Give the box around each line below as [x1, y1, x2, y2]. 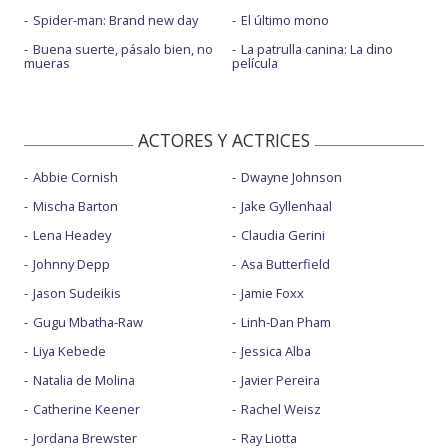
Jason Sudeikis [33, 284, 121, 303]
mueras [24, 54, 70, 73]
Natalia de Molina [33, 371, 135, 390]
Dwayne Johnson [240, 168, 342, 187]
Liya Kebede [33, 342, 106, 361]
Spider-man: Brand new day [33, 11, 198, 30]
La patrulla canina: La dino [240, 40, 393, 59]
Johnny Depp [33, 255, 110, 274]
